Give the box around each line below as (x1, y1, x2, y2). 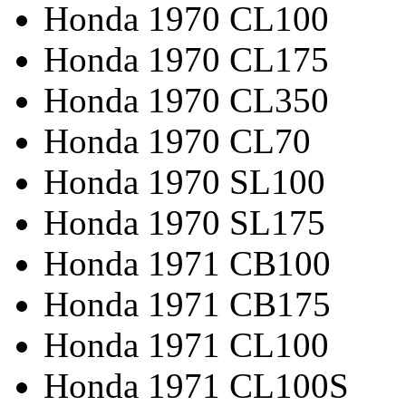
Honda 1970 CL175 (43, 39, 329, 79)
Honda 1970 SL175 (43, 202, 325, 242)
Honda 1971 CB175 (43, 284, 331, 324)
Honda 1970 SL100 (43, 161, 325, 201)
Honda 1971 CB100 (43, 243, 331, 283)
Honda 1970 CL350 (43, 80, 329, 120)
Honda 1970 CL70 (43, 121, 311, 160)
